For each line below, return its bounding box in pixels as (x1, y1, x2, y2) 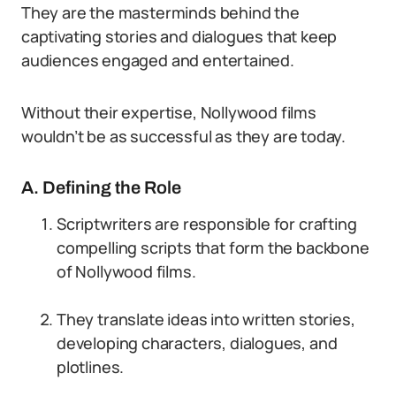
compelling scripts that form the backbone (57, 237, 369, 258)
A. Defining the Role (21, 178, 181, 197)
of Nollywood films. (57, 261, 196, 282)
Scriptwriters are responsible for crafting (57, 213, 357, 234)
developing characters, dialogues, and (57, 332, 338, 354)
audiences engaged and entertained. (21, 49, 294, 71)
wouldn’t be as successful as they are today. (21, 126, 346, 147)
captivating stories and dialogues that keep (21, 26, 338, 47)
